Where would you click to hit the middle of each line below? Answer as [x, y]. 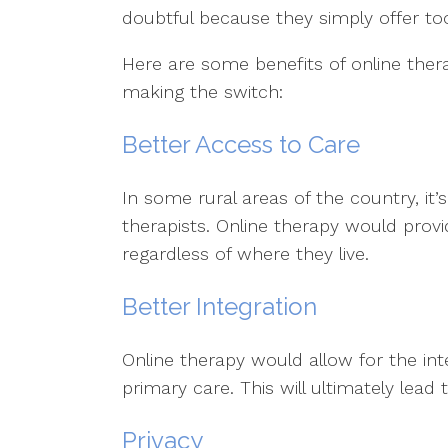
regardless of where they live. [245, 253]
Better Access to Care [241, 144]
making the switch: [202, 91]
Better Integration [219, 306]
